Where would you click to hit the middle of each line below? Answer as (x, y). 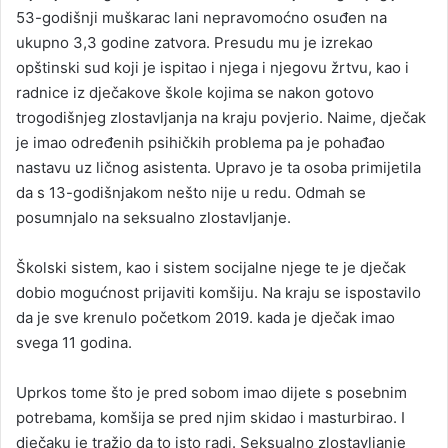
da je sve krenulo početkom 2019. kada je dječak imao (205, 318)
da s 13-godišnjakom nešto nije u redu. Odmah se (191, 193)
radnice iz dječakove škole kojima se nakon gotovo (195, 93)
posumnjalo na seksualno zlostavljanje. (153, 218)
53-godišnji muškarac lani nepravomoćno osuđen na (201, 18)
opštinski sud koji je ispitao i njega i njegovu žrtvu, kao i (212, 68)
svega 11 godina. (74, 343)
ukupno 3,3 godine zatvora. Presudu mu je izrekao (194, 43)
